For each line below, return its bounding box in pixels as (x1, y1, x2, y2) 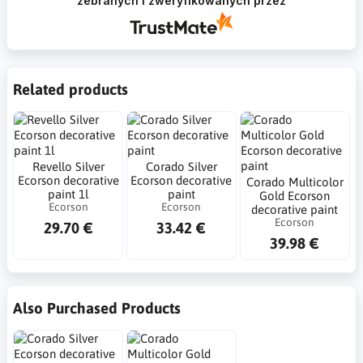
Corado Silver (145, 159, 217, 173)
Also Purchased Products (13, 298, 181, 317)
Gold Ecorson (259, 188, 331, 203)
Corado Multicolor (246, 174, 344, 189)
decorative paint (251, 202, 339, 216)
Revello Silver (32, 159, 105, 173)
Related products (13, 79, 128, 98)
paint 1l (48, 186, 89, 201)
